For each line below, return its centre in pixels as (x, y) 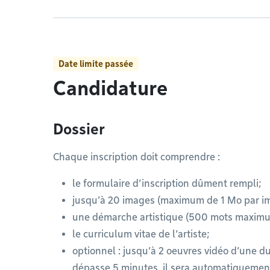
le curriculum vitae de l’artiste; (141, 234)
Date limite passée (96, 64)
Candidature (110, 88)
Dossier (79, 129)
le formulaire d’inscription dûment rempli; (167, 184)
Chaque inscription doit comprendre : (137, 157)
